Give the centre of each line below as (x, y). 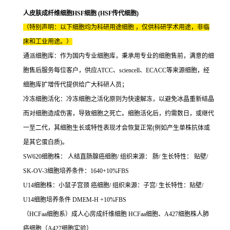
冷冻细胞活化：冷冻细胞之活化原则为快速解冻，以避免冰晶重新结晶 (119, 99)
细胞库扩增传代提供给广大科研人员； (75, 85)
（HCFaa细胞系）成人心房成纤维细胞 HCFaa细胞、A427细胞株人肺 (116, 214)
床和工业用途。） (48, 42)
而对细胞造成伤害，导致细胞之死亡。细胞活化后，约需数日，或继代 (119, 113)
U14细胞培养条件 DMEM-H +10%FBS (75, 200)
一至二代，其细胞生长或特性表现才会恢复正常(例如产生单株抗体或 (117, 128)
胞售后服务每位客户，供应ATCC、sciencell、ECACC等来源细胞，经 (116, 70)
